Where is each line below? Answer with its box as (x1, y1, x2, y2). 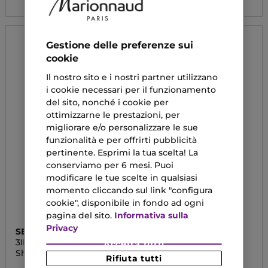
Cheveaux (144, 256, 187, 267)
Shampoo (15, 248, 57, 258)
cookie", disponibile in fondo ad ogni (46, 197, 204, 209)
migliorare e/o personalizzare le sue (46, 122, 198, 133)
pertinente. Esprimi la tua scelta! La (46, 147, 198, 159)
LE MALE (144, 237, 181, 248)
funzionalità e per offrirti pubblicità (46, 135, 197, 146)
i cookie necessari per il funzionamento (46, 84, 216, 96)
